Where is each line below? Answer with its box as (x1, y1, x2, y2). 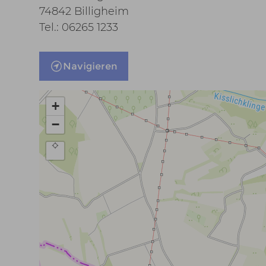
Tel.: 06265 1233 (39, 21, 118, 33)
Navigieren (62, 61, 118, 72)
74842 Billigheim (39, 5, 129, 17)
